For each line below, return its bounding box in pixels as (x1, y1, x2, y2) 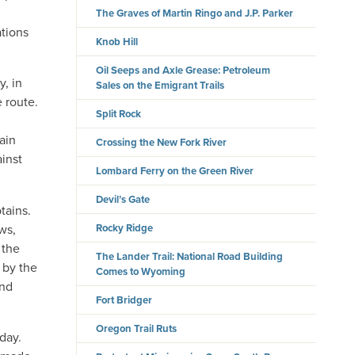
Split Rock (96, 106, 142, 122)
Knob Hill (96, 34, 139, 50)
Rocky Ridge (96, 220, 154, 236)
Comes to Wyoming (96, 264, 186, 280)
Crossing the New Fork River (96, 135, 227, 151)
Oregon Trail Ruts (96, 321, 177, 337)
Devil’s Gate (96, 192, 151, 208)
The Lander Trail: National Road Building (96, 249, 284, 265)
